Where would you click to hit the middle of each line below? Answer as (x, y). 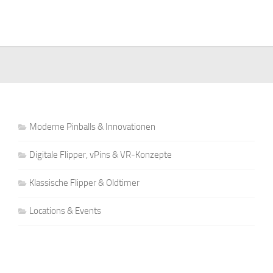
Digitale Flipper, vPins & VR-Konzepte (100, 154)
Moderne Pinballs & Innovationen (92, 126)
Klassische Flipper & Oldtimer (84, 183)
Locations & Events (65, 211)
